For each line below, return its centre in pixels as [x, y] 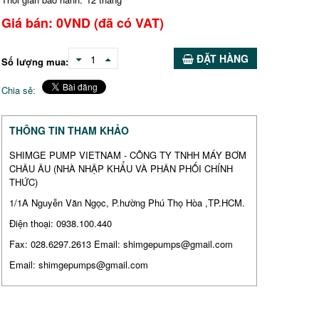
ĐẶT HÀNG [223, 58]
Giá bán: [29, 22]
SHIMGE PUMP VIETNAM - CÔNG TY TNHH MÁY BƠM [128, 155]
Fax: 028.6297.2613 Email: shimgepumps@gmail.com [121, 244]
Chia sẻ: [19, 90]
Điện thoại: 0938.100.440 [61, 223]
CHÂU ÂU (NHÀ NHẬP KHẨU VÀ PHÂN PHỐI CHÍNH [121, 168]
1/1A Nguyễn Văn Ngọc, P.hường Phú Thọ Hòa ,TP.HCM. [127, 202]
